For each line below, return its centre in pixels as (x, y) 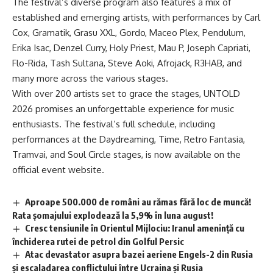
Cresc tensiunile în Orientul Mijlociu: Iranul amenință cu (135, 228)
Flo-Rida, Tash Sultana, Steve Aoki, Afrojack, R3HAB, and (127, 63)
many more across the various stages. (90, 79)
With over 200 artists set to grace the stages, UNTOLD (126, 94)
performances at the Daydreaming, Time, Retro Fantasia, (129, 140)
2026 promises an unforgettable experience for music (123, 109)
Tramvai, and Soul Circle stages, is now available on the (126, 155)
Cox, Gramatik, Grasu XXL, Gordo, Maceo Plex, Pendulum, (129, 33)
